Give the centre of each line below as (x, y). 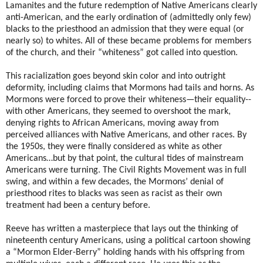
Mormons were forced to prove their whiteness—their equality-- (129, 100)
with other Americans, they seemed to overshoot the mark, (118, 112)
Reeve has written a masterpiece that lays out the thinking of (122, 229)
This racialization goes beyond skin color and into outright (116, 77)
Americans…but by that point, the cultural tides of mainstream (125, 159)
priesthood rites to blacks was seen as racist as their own (114, 194)
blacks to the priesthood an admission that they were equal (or (125, 30)
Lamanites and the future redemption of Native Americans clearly (131, 6)
